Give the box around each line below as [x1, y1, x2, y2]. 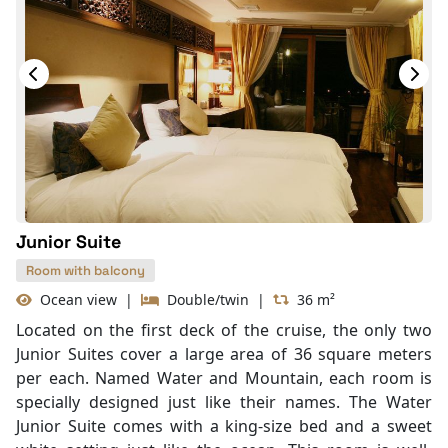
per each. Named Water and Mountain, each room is [16, 367, 432, 389]
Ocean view [32, 290, 117, 309]
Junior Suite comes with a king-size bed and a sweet [16, 415, 432, 437]
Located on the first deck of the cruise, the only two [16, 319, 432, 341]
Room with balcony [26, 262, 145, 279]
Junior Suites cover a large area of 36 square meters [16, 343, 432, 365]
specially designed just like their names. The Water [16, 391, 432, 413]
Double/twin [159, 290, 249, 309]
